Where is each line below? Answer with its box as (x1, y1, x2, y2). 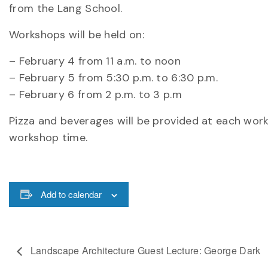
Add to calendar (40, 187, 102, 200)
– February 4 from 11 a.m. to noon (9, 53, 181, 68)
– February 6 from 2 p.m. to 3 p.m (9, 87, 182, 102)
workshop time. (9, 130, 88, 145)
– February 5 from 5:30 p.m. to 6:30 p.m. (9, 70, 218, 85)
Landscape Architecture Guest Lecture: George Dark (28, 243, 261, 258)
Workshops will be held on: (9, 27, 144, 42)
